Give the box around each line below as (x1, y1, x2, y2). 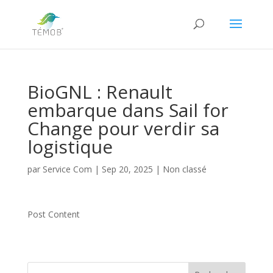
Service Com (42, 163, 92, 175)
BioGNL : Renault (27, 79, 172, 104)
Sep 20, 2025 (101, 163, 153, 175)
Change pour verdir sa (27, 116, 219, 141)
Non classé (162, 163, 207, 175)
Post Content (27, 208, 80, 220)
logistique (27, 134, 113, 159)
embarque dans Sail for (27, 97, 229, 122)
